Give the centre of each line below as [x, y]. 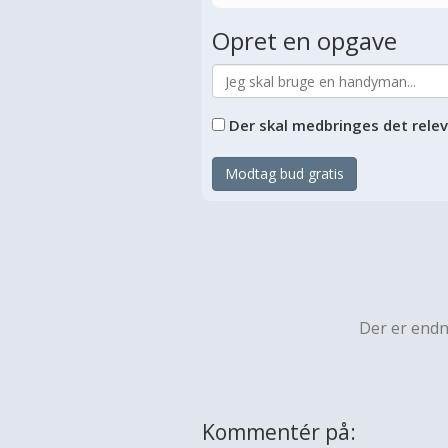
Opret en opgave [304, 40]
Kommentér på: [279, 432]
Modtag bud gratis [284, 173]
